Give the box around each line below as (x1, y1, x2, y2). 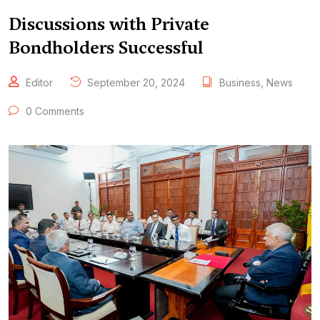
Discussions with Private (9, 12, 209, 36)
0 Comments (23, 105, 84, 117)
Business (219, 76, 261, 89)
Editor (26, 76, 53, 89)
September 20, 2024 (84, 76, 185, 89)
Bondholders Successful (9, 36, 204, 59)
